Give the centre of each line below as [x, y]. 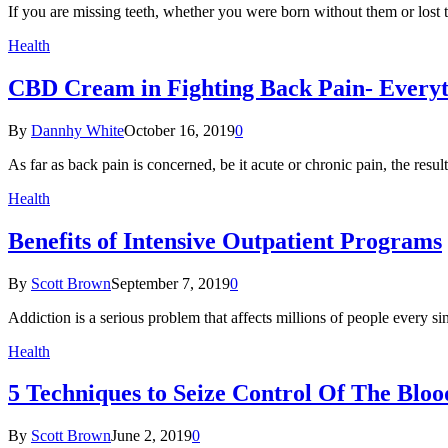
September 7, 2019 [170, 283]
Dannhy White [77, 130]
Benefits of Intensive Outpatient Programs [225, 240]
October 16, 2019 [179, 130]
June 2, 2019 [151, 436]
